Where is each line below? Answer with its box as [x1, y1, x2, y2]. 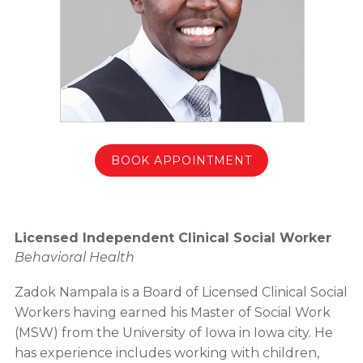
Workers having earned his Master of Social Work [14, 304, 331, 320]
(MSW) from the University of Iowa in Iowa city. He [14, 324, 333, 340]
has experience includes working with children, [14, 344, 319, 361]
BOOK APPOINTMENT [111, 153, 252, 169]
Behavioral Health [14, 250, 135, 266]
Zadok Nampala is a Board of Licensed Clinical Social [14, 284, 348, 300]
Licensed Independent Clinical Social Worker [14, 230, 331, 246]
